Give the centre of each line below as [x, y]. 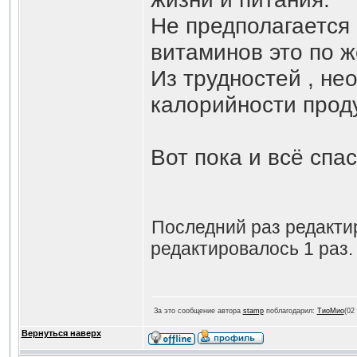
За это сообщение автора [198, 311]
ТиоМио [330, 311]
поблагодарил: [290, 311]
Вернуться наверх [61, 333]
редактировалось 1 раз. [251, 249]
